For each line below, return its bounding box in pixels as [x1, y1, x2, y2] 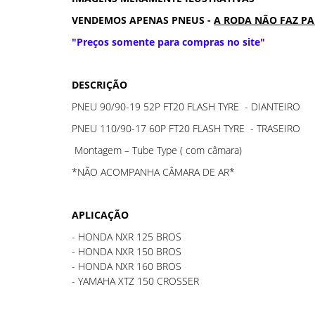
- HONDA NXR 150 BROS [72, 245, 181, 258]
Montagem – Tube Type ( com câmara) [72, 143, 242, 157]
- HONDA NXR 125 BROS [72, 230, 181, 243]
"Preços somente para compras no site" [72, 35, 265, 49]
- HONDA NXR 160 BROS [72, 259, 181, 273]
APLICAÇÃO [72, 208, 129, 221]
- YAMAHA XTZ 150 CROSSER [72, 274, 199, 288]
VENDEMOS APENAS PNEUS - [72, 13, 214, 27]
